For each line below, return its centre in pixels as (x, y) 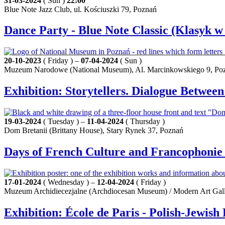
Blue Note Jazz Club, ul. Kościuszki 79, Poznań (80, 9)
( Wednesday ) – (69, 182)
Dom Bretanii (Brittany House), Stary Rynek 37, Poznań (94, 131)
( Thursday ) (144, 122)
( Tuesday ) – (64, 122)
